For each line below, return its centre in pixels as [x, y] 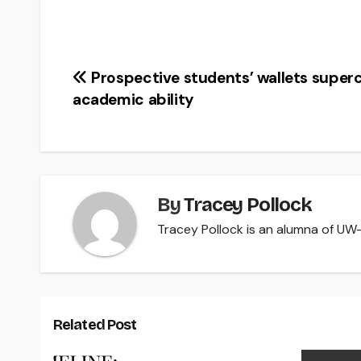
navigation [132, 116]
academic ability [133, 99]
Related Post [95, 324]
